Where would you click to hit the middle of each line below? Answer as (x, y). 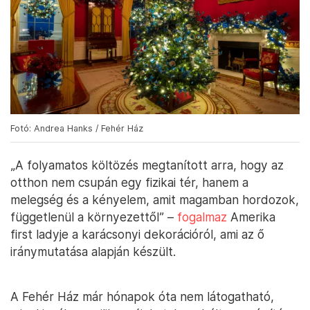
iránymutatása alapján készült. (93, 251)
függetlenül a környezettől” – (94, 217)
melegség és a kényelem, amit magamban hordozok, (155, 199)
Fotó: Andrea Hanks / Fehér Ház (77, 128)
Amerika (251, 217)
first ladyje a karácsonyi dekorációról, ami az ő (137, 234)
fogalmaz (202, 217)
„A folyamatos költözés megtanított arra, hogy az (147, 165)
